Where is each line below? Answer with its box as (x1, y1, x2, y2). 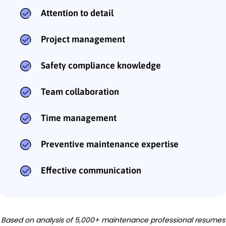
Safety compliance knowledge (41, 60, 161, 71)
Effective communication (41, 164, 141, 176)
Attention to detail (41, 7, 114, 18)
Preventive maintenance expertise (41, 138, 179, 149)
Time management (41, 112, 117, 123)
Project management (41, 33, 125, 44)
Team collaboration (41, 86, 119, 97)
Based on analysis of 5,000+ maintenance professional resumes (1, 214, 225, 225)
